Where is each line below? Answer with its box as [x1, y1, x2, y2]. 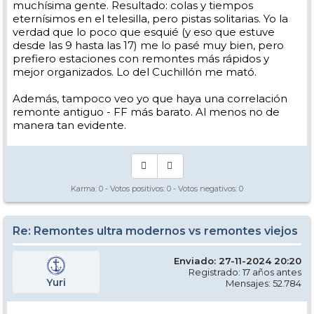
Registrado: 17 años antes [189, 266, 301, 278]
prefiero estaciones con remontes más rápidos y [13, 51, 269, 65]
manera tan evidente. [13, 118, 126, 132]
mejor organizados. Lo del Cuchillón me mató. [13, 64, 257, 78]
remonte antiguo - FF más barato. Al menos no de [13, 104, 280, 118]
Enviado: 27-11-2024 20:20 [174, 254, 301, 266]
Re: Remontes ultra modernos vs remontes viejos [13, 224, 298, 238]
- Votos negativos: [171, 183, 239, 193]
